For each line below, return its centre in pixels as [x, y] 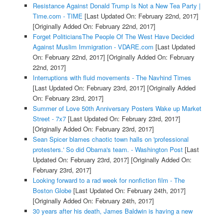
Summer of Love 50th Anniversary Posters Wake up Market [117, 108]
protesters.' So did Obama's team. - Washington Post [108, 149]
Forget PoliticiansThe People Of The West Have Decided [113, 36]
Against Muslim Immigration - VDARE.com [93, 46]
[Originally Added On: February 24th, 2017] [93, 200]
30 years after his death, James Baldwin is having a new [112, 211]
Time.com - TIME [57, 16]
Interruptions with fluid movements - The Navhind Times [112, 77]
